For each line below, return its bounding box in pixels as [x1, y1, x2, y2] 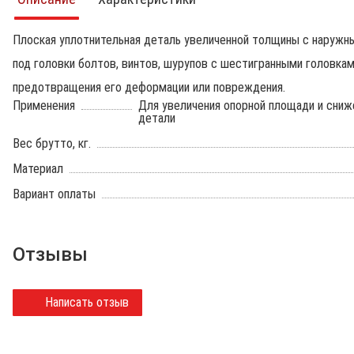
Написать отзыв [45, 295, 129, 310]
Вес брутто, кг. [13, 136, 91, 151]
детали [138, 111, 175, 126]
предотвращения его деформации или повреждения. [13, 80, 285, 95]
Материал [13, 161, 63, 176]
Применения [13, 98, 75, 113]
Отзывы [13, 243, 88, 265]
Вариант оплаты [13, 186, 96, 201]
